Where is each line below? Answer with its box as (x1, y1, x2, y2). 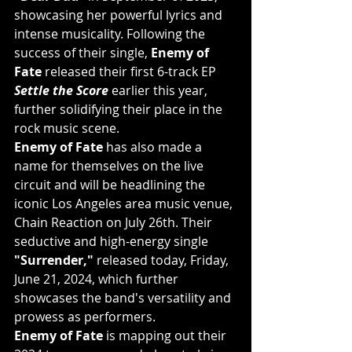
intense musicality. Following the (14, 24, 208, 42)
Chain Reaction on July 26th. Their (14, 213, 215, 231)
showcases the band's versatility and (14, 288, 234, 306)
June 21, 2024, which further (14, 269, 181, 288)
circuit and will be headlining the (14, 175, 208, 193)
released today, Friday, (93, 251, 232, 269)
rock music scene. (14, 119, 119, 137)
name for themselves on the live (14, 156, 207, 174)
